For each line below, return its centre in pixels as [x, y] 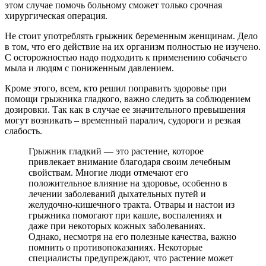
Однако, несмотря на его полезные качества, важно [132, 237]
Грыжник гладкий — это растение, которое [116, 151]
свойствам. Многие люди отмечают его [108, 173]
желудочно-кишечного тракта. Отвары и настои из [132, 205]
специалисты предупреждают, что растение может [131, 258]
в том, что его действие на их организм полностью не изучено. [133, 47]
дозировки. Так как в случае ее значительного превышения [125, 110]
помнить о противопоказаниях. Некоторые [115, 248]
